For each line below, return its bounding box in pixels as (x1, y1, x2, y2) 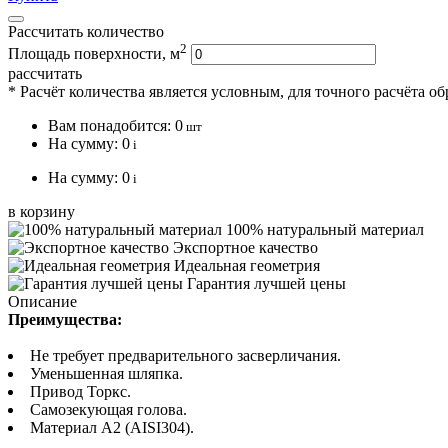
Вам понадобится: (48, 117, 175, 135)
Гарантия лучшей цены (187, 275, 346, 293)
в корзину (8, 203, 75, 221)
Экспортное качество (173, 239, 318, 257)
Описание (8, 293, 77, 311)
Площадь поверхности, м (8, 45, 180, 63)
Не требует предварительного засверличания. (30, 347, 341, 365)
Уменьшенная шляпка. (30, 365, 183, 383)
